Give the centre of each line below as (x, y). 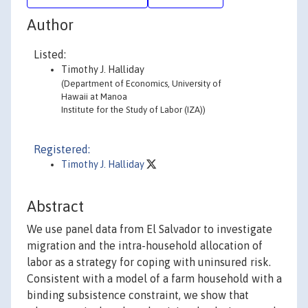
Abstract (55, 207)
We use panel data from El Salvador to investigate (150, 229)
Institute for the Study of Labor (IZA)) (133, 110)
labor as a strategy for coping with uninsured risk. (149, 262)
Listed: (50, 54)
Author (50, 25)
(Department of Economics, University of (141, 84)
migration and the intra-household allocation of (145, 246)
